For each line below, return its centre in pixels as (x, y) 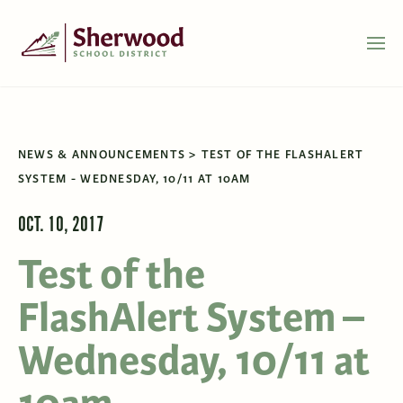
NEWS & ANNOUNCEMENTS (102, 154)
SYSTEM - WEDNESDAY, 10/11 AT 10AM (134, 179)
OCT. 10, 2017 (61, 225)
